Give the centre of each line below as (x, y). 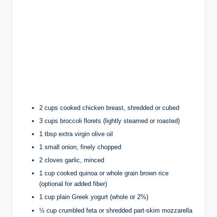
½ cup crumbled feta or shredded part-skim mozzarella (116, 210)
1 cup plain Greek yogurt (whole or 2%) (94, 197)
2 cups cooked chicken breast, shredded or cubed (109, 108)
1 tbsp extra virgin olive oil (76, 134)
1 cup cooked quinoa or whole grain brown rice (104, 173)
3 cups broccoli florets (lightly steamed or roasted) (109, 121)
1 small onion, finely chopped (80, 147)
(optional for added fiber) (73, 184)
